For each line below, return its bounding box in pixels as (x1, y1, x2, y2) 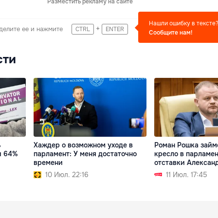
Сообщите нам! (149, 29, 192, 36)
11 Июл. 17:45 (165, 170, 207, 180)
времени (34, 158, 63, 167)
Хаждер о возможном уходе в (34, 141, 133, 150)
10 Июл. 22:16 (45, 170, 89, 180)
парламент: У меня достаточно (34, 149, 137, 159)
